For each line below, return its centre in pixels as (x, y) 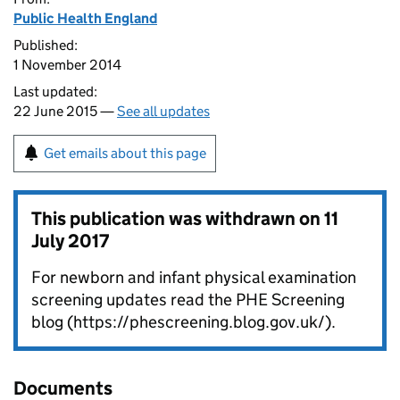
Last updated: (55, 92)
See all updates (163, 111)
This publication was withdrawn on (178, 219)
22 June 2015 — (65, 111)
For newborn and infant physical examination (194, 277)
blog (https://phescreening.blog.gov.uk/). (183, 322)
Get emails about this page (125, 153)
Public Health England (85, 18)
